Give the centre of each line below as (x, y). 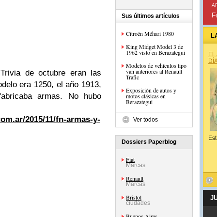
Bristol (134, 197)
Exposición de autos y (151, 90)
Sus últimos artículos (151, 16)
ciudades (138, 203)
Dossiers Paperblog (149, 142)
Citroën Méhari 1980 (150, 33)
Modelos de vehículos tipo (156, 65)
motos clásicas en (146, 96)
